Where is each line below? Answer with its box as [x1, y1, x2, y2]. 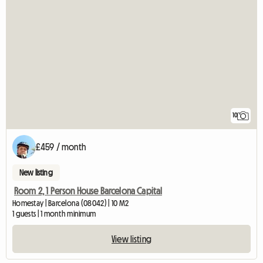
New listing [19, 168, 53, 177]
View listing [112, 234, 151, 244]
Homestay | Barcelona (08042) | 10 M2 [12, 199, 129, 208]
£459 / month [36, 142, 86, 152]
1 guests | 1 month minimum [12, 210, 96, 218]
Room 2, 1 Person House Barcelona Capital [14, 186, 163, 196]
